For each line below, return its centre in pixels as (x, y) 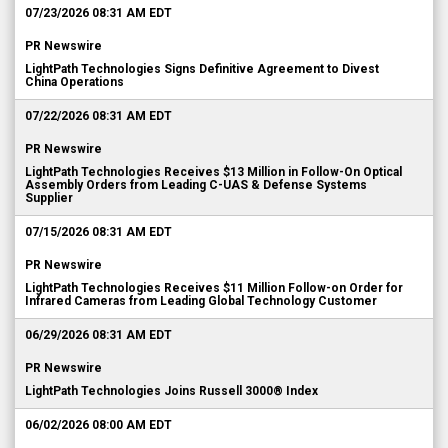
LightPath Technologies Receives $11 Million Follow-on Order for (214, 288)
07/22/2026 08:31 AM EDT (98, 116)
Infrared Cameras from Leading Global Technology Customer (201, 301)
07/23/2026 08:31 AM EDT (98, 13)
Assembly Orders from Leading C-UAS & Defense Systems (196, 185)
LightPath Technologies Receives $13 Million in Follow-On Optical (213, 172)
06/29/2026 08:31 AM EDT (98, 335)
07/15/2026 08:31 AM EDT (98, 232)
